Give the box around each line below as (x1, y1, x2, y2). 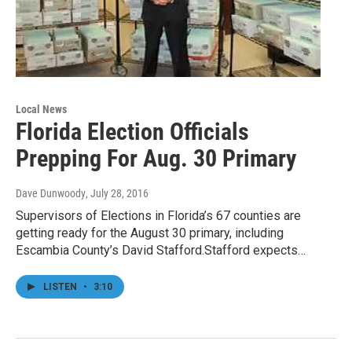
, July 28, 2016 (86, 186, 148, 200)
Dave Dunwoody (16, 186, 86, 200)
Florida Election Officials (16, 117, 249, 145)
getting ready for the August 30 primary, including (16, 225, 284, 240)
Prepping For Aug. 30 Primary (16, 144, 296, 172)
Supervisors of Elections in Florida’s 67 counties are (16, 207, 301, 223)
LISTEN (43, 280, 79, 292)
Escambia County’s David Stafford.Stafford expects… (16, 242, 306, 258)
